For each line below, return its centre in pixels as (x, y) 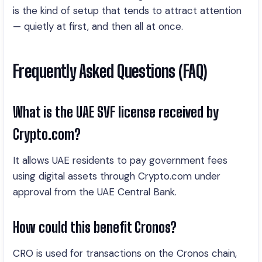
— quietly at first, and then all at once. (98, 26)
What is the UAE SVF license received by (116, 112)
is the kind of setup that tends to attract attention (127, 11)
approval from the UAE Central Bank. (95, 192)
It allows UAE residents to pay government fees (120, 160)
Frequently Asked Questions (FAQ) (110, 71)
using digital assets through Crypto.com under (117, 176)
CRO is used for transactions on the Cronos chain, (125, 253)
